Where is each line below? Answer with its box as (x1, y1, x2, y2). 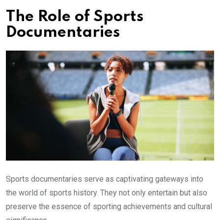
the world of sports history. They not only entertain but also (6, 188, 207, 197)
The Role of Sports (6, 9, 143, 25)
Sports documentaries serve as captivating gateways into (6, 174, 203, 184)
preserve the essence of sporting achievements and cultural (6, 201, 212, 211)
